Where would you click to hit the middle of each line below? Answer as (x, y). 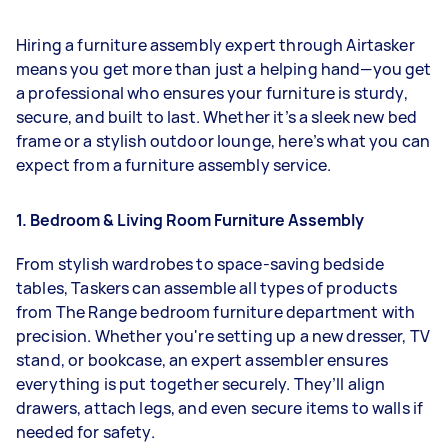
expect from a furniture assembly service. (174, 165)
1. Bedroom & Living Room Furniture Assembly (190, 220)
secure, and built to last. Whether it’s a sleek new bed (217, 117)
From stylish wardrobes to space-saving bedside (200, 264)
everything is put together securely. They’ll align (201, 384)
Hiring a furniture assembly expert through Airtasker (215, 45)
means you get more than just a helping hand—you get (224, 69)
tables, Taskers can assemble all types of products (207, 288)
